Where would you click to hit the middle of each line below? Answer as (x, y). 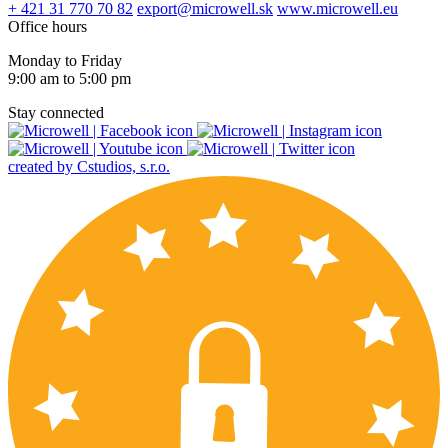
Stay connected (56, 112)
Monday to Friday (65, 60)
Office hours (47, 26)
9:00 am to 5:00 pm (69, 78)
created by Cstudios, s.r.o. (89, 166)
